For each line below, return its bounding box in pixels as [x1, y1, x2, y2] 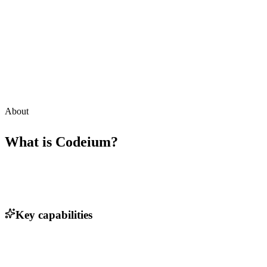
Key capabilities [15, 208, 92, 221]
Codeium [55, 134, 111, 150]
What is [5, 134, 55, 150]
